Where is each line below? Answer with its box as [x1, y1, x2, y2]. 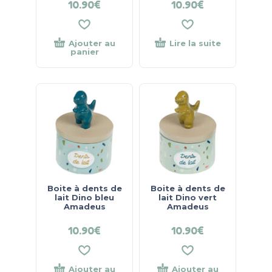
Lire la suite [169, 38, 221, 48]
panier [70, 47, 99, 57]
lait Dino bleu [55, 192, 114, 202]
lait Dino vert [158, 192, 217, 202]
